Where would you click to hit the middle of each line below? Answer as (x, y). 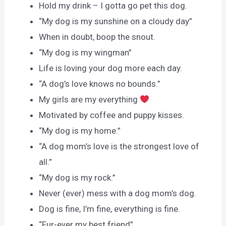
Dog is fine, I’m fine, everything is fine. (110, 209)
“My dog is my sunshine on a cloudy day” (116, 21)
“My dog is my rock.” (77, 178)
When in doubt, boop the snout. (97, 37)
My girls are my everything (90, 100)
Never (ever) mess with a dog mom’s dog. (118, 193)
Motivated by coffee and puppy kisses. (112, 115)
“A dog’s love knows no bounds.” (100, 84)
